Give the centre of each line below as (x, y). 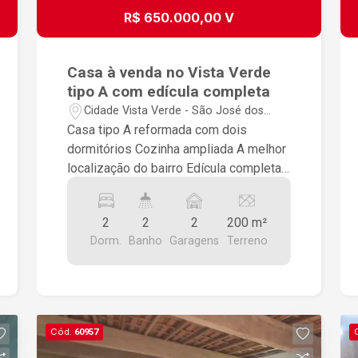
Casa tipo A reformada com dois (157, 129)
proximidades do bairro (132, 225)
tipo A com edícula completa (169, 91)
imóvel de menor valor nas (141, 206)
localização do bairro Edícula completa (127, 168)
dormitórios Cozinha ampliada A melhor (101, 149)
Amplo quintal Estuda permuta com (107, 187)
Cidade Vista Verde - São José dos (174, 111)
